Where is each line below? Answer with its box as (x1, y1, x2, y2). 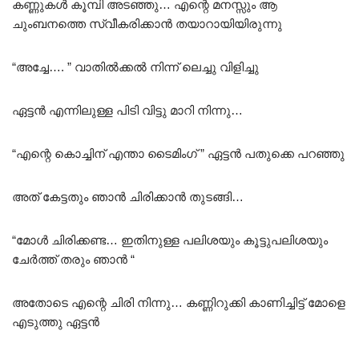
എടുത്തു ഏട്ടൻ (12, 314, 99, 329)
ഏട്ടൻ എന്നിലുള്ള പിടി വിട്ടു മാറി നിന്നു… (12, 103, 243, 117)
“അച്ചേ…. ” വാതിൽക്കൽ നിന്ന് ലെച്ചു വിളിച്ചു (12, 59, 259, 74)
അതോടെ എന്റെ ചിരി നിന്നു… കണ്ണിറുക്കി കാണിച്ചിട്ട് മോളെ (12, 295, 345, 309)
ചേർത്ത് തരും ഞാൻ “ (12, 252, 135, 266)
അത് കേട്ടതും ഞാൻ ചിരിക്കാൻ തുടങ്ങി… (12, 189, 244, 204)
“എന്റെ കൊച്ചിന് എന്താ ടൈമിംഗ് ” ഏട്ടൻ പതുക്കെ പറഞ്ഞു (12, 146, 345, 160)
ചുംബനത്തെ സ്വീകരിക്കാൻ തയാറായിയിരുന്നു (12, 16, 282, 30)
